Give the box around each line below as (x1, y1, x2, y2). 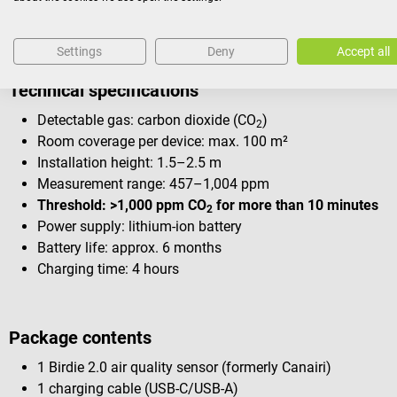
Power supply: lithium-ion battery (37, 218, 242, 236)
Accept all (336, 44, 390, 58)
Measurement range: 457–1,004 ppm (37, 175, 269, 193)
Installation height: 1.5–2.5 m (37, 154, 222, 172)
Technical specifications (9, 80, 198, 102)
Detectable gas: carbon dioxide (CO (37, 112, 256, 129)
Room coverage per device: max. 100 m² (37, 133, 288, 151)
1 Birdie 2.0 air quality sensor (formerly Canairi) (37, 358, 331, 376)
